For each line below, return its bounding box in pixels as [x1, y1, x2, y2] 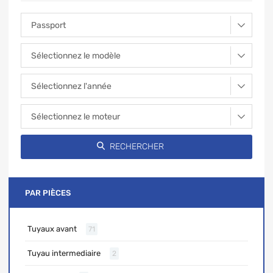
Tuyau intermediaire [27, 248, 101, 258]
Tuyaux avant [27, 224, 77, 233]
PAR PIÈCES [25, 188, 71, 197]
